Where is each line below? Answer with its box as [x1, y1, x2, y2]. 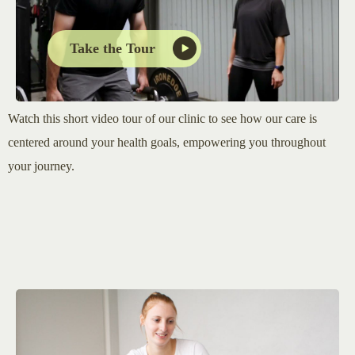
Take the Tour [70, 40, 155, 56]
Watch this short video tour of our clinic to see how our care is [8, 111, 317, 125]
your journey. [8, 158, 74, 173]
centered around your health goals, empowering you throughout [8, 135, 326, 149]
